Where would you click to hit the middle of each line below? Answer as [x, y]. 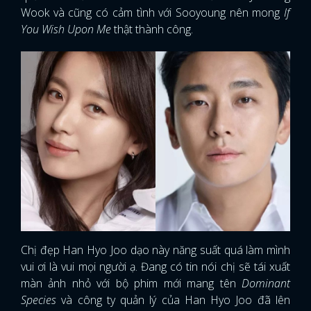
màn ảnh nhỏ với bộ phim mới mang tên [131, 283]
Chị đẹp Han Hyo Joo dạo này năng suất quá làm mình [155, 250]
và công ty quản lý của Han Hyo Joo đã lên [173, 300]
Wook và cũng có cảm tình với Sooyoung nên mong [152, 12]
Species [39, 300]
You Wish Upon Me [66, 29]
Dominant [266, 283]
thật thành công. [152, 29]
